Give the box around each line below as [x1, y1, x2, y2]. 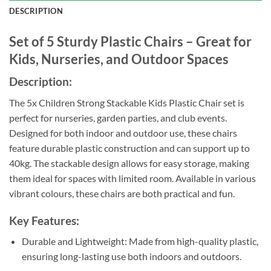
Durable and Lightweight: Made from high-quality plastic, [21, 235, 258, 247]
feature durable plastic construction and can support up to [9, 142, 250, 154]
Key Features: [9, 213, 79, 227]
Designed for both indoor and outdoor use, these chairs [9, 127, 237, 139]
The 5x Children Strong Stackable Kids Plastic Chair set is [9, 97, 244, 109]
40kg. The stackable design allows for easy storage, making [9, 157, 249, 169]
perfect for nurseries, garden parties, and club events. [9, 112, 227, 124]
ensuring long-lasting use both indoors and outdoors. [21, 250, 241, 263]
